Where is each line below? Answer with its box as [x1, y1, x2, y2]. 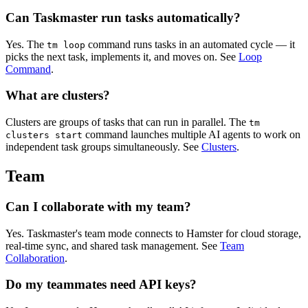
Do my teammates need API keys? [5, 277, 197, 292]
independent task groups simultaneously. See [5, 141, 201, 153]
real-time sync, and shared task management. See [5, 239, 220, 252]
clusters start [5, 130, 82, 141]
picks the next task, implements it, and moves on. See [5, 50, 239, 63]
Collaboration [5, 252, 65, 264]
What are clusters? [5, 88, 110, 103]
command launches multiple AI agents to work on [82, 129, 300, 141]
